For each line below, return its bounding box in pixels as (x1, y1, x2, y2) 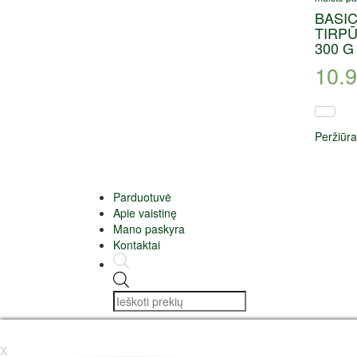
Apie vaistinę (113, 204, 177, 221)
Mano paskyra (113, 220, 185, 237)
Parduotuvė (113, 188, 171, 205)
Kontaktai (113, 236, 160, 253)
